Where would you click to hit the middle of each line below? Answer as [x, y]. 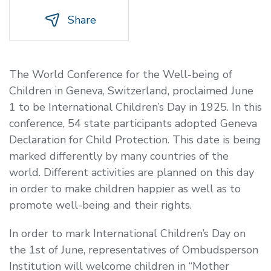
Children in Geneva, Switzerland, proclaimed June [131, 90]
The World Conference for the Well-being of [121, 74]
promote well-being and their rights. [100, 205]
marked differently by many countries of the [119, 156]
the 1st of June [46, 250]
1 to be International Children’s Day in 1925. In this [135, 107]
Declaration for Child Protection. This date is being [135, 139]
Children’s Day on [203, 233]
